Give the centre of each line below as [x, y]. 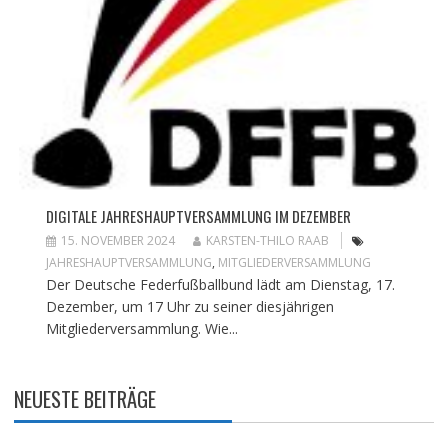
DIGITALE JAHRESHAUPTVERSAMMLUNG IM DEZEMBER [198, 216]
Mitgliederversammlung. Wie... [141, 329]
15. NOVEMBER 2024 [117, 241]
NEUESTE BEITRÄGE [84, 399]
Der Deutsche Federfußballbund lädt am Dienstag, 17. [220, 285]
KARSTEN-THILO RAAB [267, 241]
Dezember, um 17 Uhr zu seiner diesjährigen [189, 307]
